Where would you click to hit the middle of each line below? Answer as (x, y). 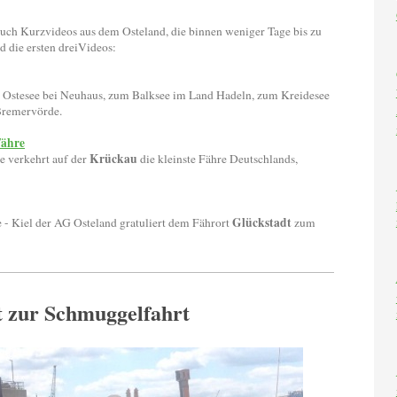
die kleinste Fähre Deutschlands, (218, 158)
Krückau (113, 158)
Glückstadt (262, 222)
